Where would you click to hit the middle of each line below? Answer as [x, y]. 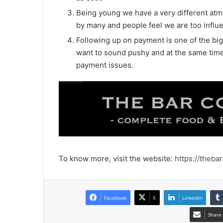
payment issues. [105, 65]
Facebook [115, 198]
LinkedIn [192, 198]
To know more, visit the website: [117, 159]
